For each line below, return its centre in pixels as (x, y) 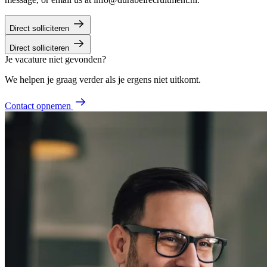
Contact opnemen (38, 105)
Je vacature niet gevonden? (55, 59)
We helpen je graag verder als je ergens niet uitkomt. (103, 79)
